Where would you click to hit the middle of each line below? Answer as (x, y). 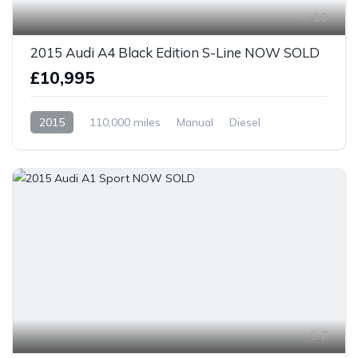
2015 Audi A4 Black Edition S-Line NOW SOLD (175, 52)
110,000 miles (125, 122)
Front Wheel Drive (77, 144)
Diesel (245, 122)
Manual (195, 122)
